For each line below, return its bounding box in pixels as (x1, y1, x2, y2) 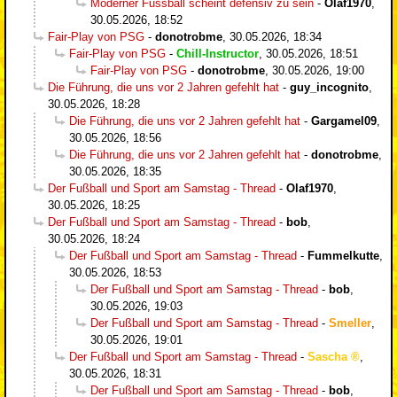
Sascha (307, 349, 347, 363)
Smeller (329, 315, 371, 330)
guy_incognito (290, 80, 369, 94)
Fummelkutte (307, 248, 379, 262)
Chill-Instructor (176, 46, 259, 60)
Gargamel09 (311, 113, 377, 128)
